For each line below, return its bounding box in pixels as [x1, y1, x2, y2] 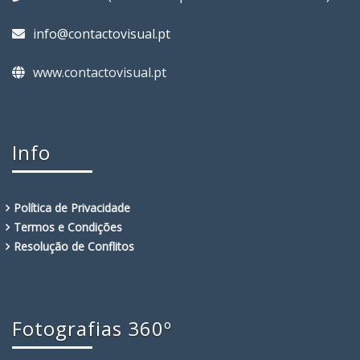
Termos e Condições [14, 219, 122, 235]
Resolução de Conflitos [14, 239, 134, 255]
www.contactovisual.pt [33, 63, 166, 82]
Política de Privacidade [14, 200, 130, 216]
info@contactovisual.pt [33, 25, 170, 43]
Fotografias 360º [12, 315, 172, 342]
